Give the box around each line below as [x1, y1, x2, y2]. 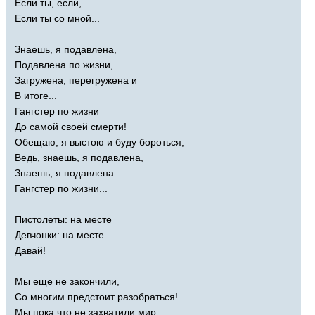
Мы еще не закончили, [15, 275, 120, 287]
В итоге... [15, 89, 57, 101]
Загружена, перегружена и [15, 74, 137, 86]
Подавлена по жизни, [15, 58, 113, 70]
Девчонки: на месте [15, 229, 104, 240]
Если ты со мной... [15, 12, 100, 24]
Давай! [15, 244, 46, 256]
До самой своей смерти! [15, 120, 127, 132]
